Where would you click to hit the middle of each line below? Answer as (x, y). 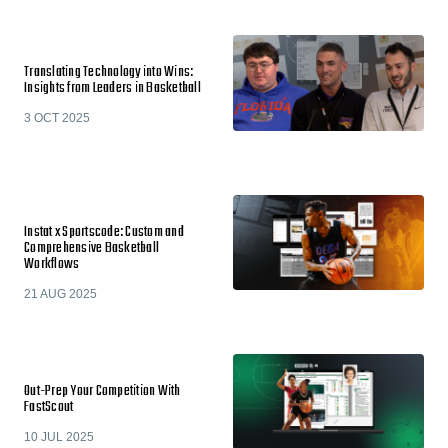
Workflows (52, 264)
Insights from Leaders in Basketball (112, 88)
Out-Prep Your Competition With (102, 391)
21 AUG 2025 (60, 293)
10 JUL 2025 (59, 437)
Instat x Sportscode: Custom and (104, 232)
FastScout (49, 407)
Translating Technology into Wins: (109, 72)
